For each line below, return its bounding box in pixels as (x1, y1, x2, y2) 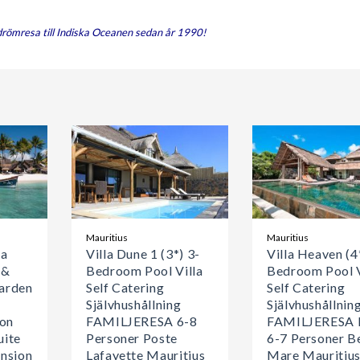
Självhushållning (86, 296, 182, 312)
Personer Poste (86, 329, 178, 346)
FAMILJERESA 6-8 (86, 313, 198, 329)
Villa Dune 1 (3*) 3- (86, 245, 200, 261)
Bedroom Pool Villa (86, 262, 203, 278)
